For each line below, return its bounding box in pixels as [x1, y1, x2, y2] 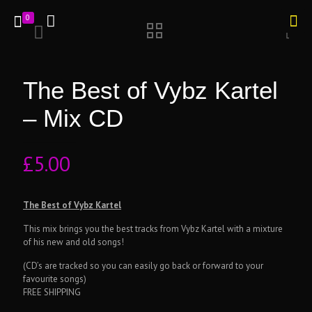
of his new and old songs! [23, 236, 124, 248]
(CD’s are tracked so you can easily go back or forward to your [23, 260, 263, 272]
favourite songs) [23, 273, 86, 285]
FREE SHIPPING [23, 286, 81, 298]
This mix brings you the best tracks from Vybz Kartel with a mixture [23, 223, 283, 235]
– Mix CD [23, 104, 123, 132]
